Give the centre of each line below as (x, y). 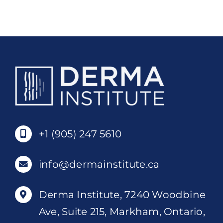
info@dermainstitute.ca (99, 164)
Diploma (59, 26)
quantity (59, 40)
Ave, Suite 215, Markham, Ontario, (122, 211)
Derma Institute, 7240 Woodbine (122, 194)
